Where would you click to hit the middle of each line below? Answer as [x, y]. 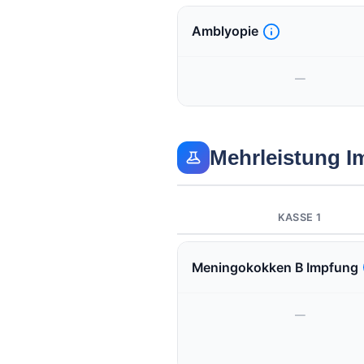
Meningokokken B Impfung [275, 267]
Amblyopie [225, 31]
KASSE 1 [299, 218]
